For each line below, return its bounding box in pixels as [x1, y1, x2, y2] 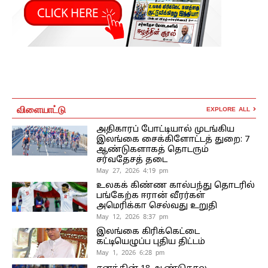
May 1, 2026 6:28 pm [96, 248, 165, 257]
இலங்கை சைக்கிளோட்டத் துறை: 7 [96, 135, 249, 145]
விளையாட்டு [17, 102, 66, 117]
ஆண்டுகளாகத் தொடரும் [96, 145, 209, 156]
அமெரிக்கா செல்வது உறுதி [96, 201, 217, 212]
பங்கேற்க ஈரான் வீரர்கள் [96, 191, 205, 202]
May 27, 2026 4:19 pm [96, 166, 168, 175]
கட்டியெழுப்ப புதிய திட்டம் [96, 237, 205, 248]
